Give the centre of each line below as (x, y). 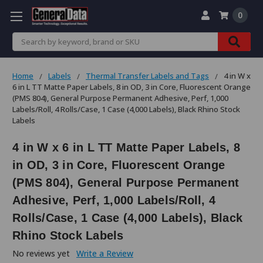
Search (25, 38)
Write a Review (104, 253)
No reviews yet (41, 253)
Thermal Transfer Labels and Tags (147, 75)
